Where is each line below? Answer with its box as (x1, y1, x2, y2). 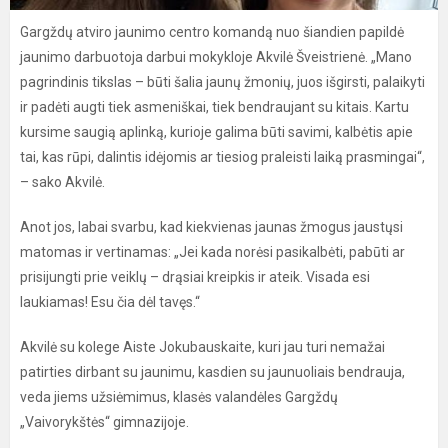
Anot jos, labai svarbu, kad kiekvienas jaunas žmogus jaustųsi (20, 219, 403, 235)
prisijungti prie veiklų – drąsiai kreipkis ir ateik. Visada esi (20, 269, 370, 285)
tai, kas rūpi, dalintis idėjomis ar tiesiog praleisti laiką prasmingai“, (20, 149, 425, 165)
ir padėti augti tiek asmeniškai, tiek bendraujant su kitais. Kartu (20, 99, 409, 115)
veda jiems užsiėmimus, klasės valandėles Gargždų (20, 389, 338, 405)
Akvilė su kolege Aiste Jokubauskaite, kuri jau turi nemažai (20, 339, 385, 355)
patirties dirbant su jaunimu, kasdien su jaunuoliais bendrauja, (20, 364, 405, 380)
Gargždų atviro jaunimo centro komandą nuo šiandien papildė (20, 24, 404, 40)
